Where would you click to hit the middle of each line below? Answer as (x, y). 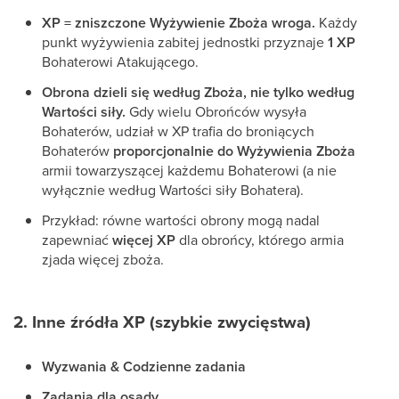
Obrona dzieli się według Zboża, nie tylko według (198, 92)
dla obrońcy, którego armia (260, 240)
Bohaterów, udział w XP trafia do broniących (178, 131)
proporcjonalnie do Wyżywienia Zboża (234, 151)
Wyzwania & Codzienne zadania (144, 366)
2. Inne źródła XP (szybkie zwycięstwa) (162, 322)
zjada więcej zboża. (105, 259)
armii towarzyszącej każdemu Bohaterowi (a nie (189, 170)
